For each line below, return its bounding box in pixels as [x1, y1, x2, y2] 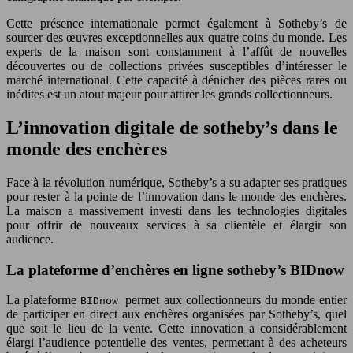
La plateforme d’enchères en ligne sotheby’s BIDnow [6, 261, 344, 278]
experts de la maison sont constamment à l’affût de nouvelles [6, 45, 347, 59]
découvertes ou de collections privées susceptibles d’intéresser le [6, 59, 347, 73]
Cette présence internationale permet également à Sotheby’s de [6, 17, 347, 31]
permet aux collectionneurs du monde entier [125, 293, 347, 307]
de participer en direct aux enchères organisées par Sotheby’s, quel [6, 307, 347, 321]
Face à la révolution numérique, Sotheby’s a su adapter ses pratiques [6, 176, 347, 189]
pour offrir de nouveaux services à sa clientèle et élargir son [6, 218, 347, 232]
